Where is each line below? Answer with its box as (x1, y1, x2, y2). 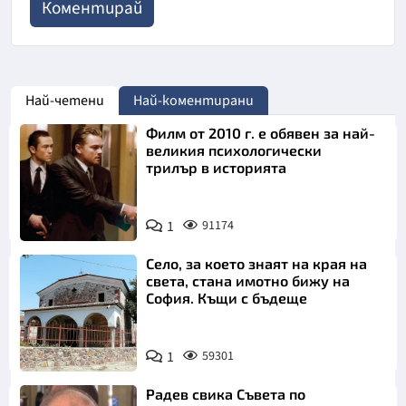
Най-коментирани (133, 90, 254, 111)
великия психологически (146, 140, 323, 159)
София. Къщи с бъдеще (146, 288, 308, 306)
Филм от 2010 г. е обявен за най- (146, 123, 376, 141)
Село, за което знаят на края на (146, 254, 368, 272)
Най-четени (25, 90, 104, 111)
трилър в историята (146, 158, 287, 176)
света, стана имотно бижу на (146, 271, 351, 289)
